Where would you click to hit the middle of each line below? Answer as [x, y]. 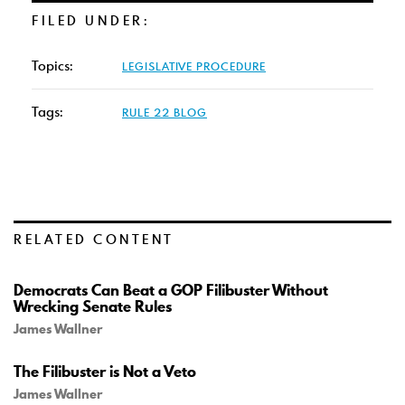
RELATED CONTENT [94, 239]
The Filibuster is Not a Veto [105, 372]
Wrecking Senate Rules [93, 306]
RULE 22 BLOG [165, 112]
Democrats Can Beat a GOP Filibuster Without [171, 290]
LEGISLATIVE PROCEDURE [194, 66]
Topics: [52, 66]
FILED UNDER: [91, 20]
